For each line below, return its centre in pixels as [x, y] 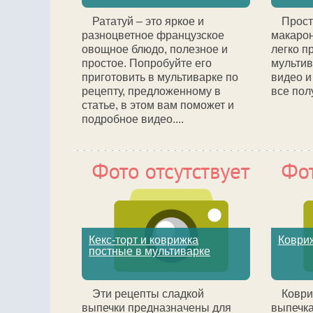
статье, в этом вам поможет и [158, 105]
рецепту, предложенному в [151, 91]
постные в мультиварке [150, 251]
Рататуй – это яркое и [148, 21]
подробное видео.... [133, 119]
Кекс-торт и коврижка [144, 240]
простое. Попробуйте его [147, 63]
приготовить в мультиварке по [160, 77]
